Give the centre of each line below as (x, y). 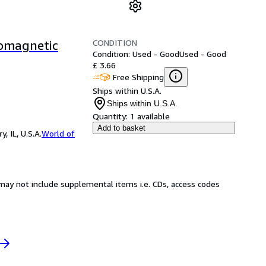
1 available (150, 116)
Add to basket (121, 128)
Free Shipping (138, 77)
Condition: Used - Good (136, 54)
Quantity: (110, 116)
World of (58, 133)
